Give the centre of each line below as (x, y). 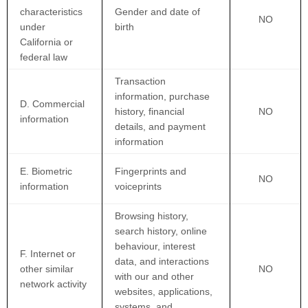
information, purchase (163, 96)
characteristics (52, 12)
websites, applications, (164, 291)
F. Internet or (48, 254)
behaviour (136, 246)
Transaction (141, 81)
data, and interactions (162, 261)
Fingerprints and (151, 171)
